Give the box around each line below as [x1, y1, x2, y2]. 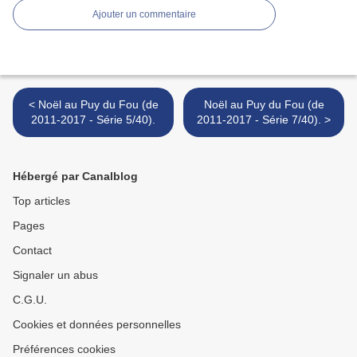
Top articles [13, 194, 70, 208]
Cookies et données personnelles [13, 318, 181, 331]
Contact [13, 244, 52, 257]
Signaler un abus [13, 269, 98, 282]
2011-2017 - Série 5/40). [31, 113, 155, 127]
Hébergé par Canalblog [13, 170, 138, 183]
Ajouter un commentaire [92, 9, 196, 21]
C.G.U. [13, 293, 47, 307]
